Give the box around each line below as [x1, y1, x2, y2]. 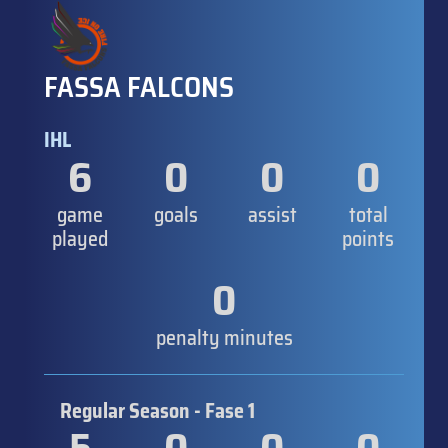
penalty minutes [155, 321, 293, 354]
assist [247, 198, 297, 231]
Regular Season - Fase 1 [60, 394, 255, 427]
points [342, 222, 394, 255]
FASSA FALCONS [44, 64, 234, 109]
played [52, 222, 108, 255]
